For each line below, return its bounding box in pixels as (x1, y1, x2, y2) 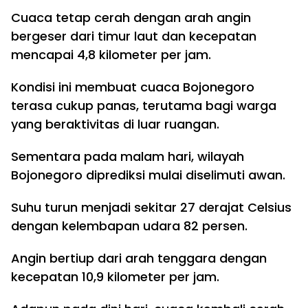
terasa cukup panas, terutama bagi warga (11, 97, 276, 114)
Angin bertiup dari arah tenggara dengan (11, 250, 267, 267)
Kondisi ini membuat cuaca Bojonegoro (11, 78, 254, 96)
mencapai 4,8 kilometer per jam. (11, 46, 211, 63)
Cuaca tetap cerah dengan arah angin (11, 9, 251, 26)
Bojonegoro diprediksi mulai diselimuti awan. (11, 166, 285, 184)
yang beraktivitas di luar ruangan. (11, 115, 219, 133)
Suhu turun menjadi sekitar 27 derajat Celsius (11, 199, 291, 216)
